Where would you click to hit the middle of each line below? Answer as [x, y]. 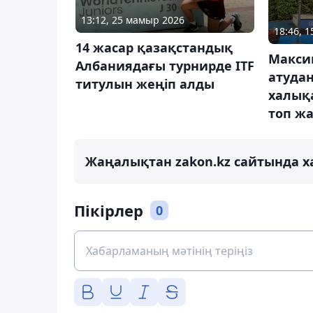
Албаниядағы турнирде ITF [165, 65]
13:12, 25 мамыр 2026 [133, 20]
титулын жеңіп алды [145, 83]
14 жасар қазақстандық [154, 47]
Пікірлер [109, 210]
